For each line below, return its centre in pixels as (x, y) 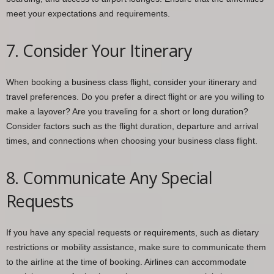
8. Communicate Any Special (109, 177)
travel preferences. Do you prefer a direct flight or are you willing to (135, 96)
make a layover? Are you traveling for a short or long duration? (127, 111)
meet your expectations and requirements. (88, 13)
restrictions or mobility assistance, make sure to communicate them (136, 247)
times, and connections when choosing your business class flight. (132, 140)
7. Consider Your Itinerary (99, 50)
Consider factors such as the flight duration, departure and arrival (132, 126)
